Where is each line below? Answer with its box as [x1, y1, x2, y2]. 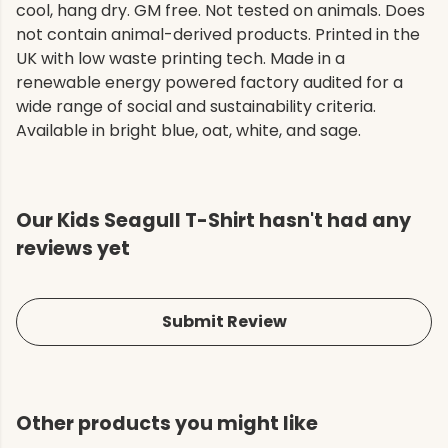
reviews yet [16, 235, 130, 263]
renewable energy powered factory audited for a [16, 71, 403, 95]
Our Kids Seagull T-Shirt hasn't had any [16, 207, 411, 235]
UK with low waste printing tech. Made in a [16, 47, 345, 71]
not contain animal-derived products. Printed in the [16, 23, 420, 47]
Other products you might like [16, 410, 318, 438]
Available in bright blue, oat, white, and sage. [16, 119, 361, 143]
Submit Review [161, 310, 287, 334]
